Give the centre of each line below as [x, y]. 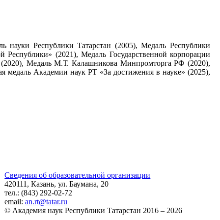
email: [15, 201]
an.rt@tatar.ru [46, 201]
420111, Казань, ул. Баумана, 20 [57, 184]
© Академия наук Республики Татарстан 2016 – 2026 [94, 210]
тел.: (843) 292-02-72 [39, 192]
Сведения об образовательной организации [78, 175]
